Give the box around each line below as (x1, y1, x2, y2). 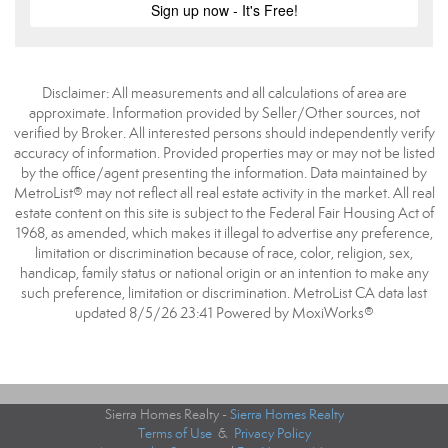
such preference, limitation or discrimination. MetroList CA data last (21, 284, 427, 302)
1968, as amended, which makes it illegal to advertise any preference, (15, 224, 433, 242)
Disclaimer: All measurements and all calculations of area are (41, 84, 407, 102)
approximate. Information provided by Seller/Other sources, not (28, 104, 420, 122)
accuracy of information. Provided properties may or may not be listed (13, 144, 435, 162)
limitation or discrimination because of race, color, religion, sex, (35, 244, 413, 262)
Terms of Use (137, 425, 212, 442)
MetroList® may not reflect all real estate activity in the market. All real (13, 184, 435, 202)
